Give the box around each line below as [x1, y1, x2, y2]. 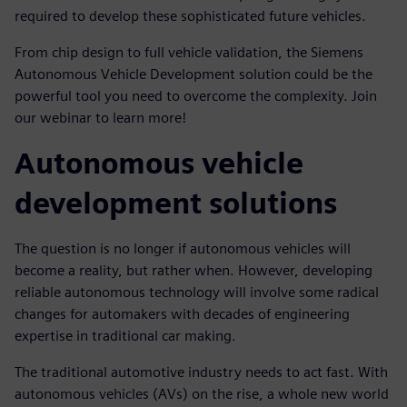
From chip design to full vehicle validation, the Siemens [15, 43, 363, 61]
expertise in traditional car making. [15, 326, 236, 344]
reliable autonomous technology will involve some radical [15, 283, 379, 301]
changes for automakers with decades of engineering [15, 304, 350, 323]
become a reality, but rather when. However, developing [15, 261, 372, 279]
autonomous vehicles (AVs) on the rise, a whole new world [15, 384, 389, 402]
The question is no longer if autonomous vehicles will [15, 239, 351, 257]
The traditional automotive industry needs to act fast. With [15, 362, 388, 381]
